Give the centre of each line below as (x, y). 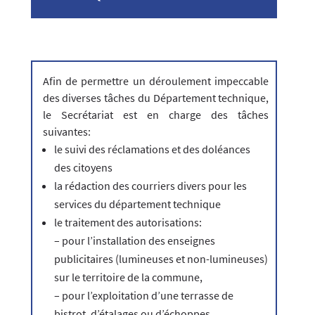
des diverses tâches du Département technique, (156, 98)
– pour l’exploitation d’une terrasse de (143, 295)
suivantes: (66, 131)
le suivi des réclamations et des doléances (152, 149)
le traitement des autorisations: (128, 222)
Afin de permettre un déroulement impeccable (156, 81)
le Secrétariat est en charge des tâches (156, 115)
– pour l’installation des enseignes (134, 240)
